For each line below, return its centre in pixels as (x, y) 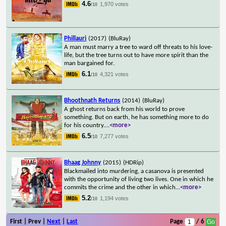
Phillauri (75, 38)
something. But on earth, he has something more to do (137, 117)
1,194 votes (115, 198)
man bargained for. (90, 63)
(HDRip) (134, 162)
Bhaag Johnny (83, 162)
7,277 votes (115, 136)
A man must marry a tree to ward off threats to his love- (138, 47)
